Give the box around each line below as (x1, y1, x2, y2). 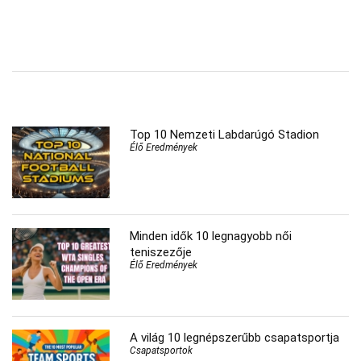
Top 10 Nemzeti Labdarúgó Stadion (130, 127, 320, 143)
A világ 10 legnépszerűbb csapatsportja (130, 330, 340, 345)
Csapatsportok (130, 344, 193, 356)
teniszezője (130, 245, 193, 260)
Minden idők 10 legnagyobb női (130, 229, 293, 244)
